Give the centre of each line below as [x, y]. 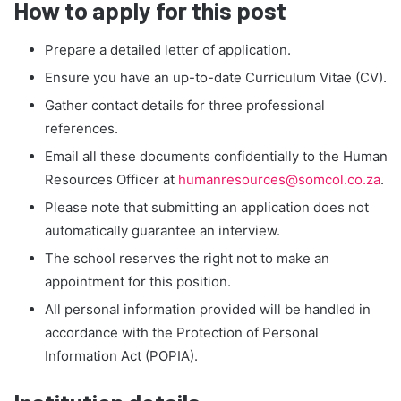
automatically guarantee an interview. [162, 231]
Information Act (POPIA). [121, 356]
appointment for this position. [138, 282]
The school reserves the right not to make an [187, 259]
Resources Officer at [111, 180]
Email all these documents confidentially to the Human [216, 157]
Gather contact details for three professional [185, 106]
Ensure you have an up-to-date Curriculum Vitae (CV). [216, 78]
